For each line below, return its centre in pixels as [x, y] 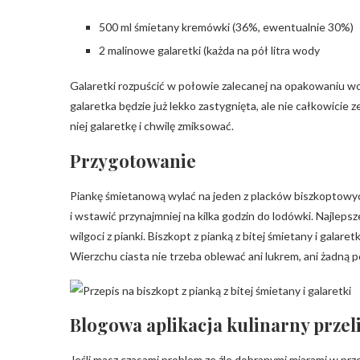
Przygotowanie [133, 161]
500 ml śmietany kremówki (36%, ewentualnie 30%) [226, 27]
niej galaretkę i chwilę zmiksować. [152, 126]
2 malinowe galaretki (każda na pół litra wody [209, 50]
